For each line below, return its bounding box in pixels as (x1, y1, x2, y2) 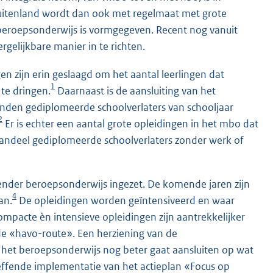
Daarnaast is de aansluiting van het (55, 83, 216, 97)
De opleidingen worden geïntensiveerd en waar (16, 193, 235, 207)
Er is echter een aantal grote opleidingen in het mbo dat (2, 116, 258, 130)
